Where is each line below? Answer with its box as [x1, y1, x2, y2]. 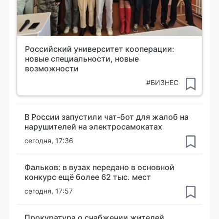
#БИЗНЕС [146, 78, 178, 87]
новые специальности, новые [25, 53, 139, 64]
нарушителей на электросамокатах [24, 122, 162, 131]
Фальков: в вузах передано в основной [24, 162, 175, 172]
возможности [25, 63, 79, 73]
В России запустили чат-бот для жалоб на [24, 112, 189, 122]
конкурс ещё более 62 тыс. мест [24, 172, 151, 182]
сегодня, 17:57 [24, 187, 73, 195]
